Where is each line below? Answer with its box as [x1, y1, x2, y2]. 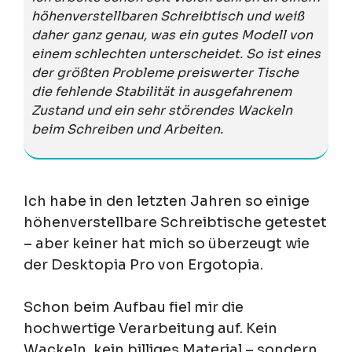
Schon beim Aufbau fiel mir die [24, 298, 244, 316]
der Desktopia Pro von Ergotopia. [24, 255, 263, 273]
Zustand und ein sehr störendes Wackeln [31, 101, 292, 119]
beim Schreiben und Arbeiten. [31, 120, 223, 137]
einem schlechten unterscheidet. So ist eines [31, 45, 321, 62]
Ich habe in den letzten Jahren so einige [24, 192, 310, 210]
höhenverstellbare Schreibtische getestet [24, 213, 327, 231]
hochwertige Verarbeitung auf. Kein [24, 319, 277, 337]
